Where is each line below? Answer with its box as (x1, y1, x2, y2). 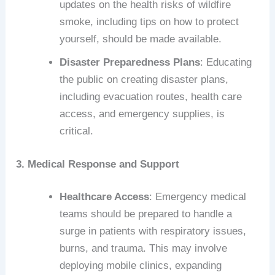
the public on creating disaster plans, (60, 74, 229, 86)
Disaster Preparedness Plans (60, 56, 201, 69)
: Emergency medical (149, 191, 247, 203)
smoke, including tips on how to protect (60, 16, 239, 28)
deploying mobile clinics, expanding (60, 260, 222, 272)
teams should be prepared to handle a (60, 208, 233, 220)
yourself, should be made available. (60, 33, 222, 45)
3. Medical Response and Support (16, 158, 180, 170)
